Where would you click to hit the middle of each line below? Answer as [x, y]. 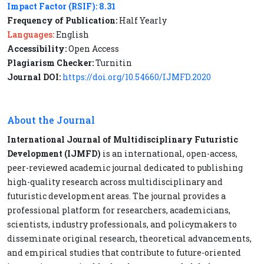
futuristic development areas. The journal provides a [116, 196]
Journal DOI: [35, 77]
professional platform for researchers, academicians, [119, 210]
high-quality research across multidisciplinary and [115, 182]
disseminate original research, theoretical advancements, [129, 238]
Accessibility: [37, 49]
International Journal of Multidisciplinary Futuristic [123, 139]
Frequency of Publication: [62, 20]
